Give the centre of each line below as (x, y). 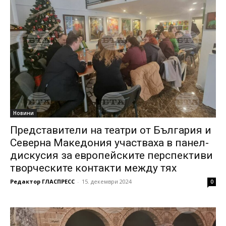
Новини (23, 113)
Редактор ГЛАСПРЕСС (42, 181)
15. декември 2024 (107, 181)
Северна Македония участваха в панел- (109, 143)
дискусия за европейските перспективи (111, 155)
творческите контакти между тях (93, 168)
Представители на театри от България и (111, 130)
